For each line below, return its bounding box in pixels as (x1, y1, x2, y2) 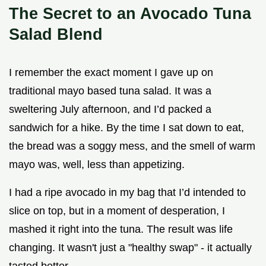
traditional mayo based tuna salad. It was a (9, 84, 211, 97)
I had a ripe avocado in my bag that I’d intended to (9, 186, 246, 198)
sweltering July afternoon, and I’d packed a (9, 103, 211, 115)
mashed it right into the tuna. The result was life (9, 223, 233, 235)
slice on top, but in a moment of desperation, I (9, 204, 225, 217)
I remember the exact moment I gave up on (9, 66, 213, 78)
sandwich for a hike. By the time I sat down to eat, (9, 121, 244, 134)
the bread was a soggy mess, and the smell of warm (9, 140, 255, 152)
